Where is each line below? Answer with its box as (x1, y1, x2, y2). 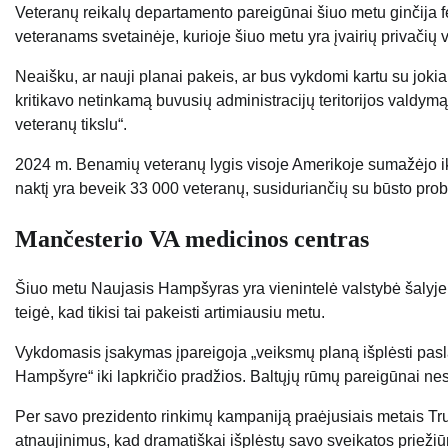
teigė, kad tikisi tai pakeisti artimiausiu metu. (15, 303, 325, 321)
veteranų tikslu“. (15, 115, 127, 133)
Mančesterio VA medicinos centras (15, 225, 369, 252)
